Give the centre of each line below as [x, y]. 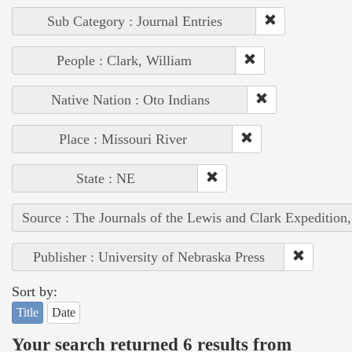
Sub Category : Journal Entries [134, 22]
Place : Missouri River [123, 139]
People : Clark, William [124, 61]
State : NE [105, 179]
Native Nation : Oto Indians [130, 100]
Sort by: [35, 292]
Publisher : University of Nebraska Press [148, 257]
